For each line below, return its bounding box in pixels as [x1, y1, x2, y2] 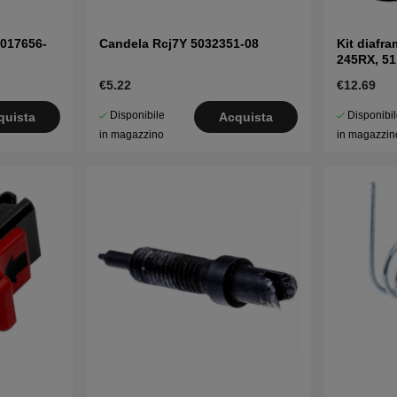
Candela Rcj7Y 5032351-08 [98, 36, 259, 51]
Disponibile [109, 109, 165, 122]
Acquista [219, 110, 274, 125]
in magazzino [98, 128, 164, 142]
